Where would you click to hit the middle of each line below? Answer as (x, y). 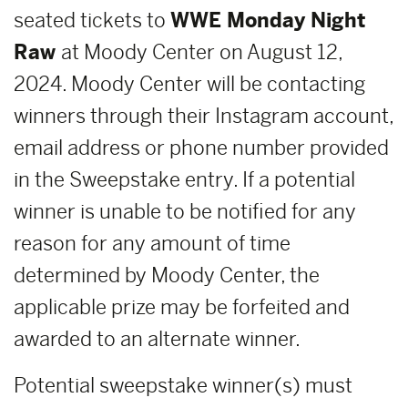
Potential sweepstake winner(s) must (183, 386)
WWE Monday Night (268, 20)
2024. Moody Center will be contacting (189, 84)
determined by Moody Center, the (167, 275)
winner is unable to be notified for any (185, 212)
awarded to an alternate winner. (157, 339)
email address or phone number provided (201, 148)
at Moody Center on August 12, (202, 52)
